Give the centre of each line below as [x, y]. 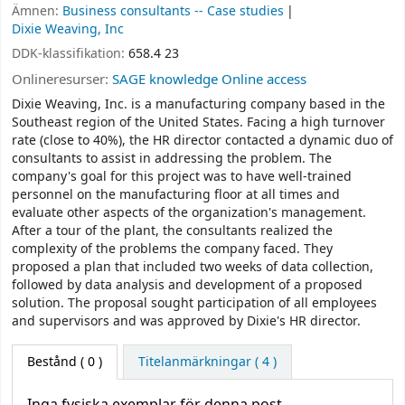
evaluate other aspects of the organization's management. [189, 213]
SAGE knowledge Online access [209, 79]
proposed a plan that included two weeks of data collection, [193, 268]
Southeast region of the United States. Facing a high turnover [198, 123]
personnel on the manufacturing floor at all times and [176, 195]
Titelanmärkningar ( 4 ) [207, 362]
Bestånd [52, 362]
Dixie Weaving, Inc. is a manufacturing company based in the [198, 105]
